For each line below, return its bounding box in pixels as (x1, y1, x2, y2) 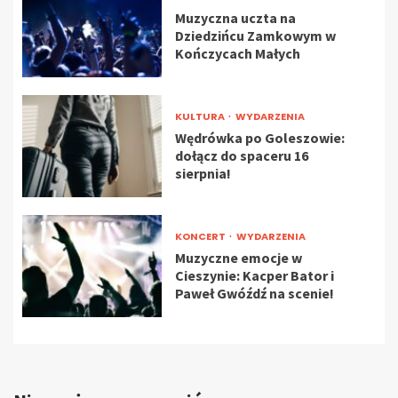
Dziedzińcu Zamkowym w (174, 27, 336, 45)
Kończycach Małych (174, 44, 300, 63)
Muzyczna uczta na (174, 9, 296, 28)
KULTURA (174, 109, 227, 124)
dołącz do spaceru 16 (174, 147, 308, 165)
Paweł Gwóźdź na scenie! (174, 284, 334, 303)
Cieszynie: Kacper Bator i (174, 267, 334, 285)
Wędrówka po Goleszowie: (174, 129, 345, 147)
